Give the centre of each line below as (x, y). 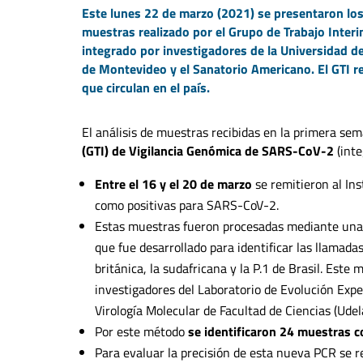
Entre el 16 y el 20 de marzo (173, 184)
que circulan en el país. (145, 87)
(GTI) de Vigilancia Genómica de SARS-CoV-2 (207, 150)
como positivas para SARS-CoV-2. (186, 205)
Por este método (141, 331)
